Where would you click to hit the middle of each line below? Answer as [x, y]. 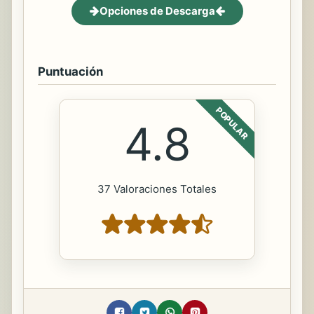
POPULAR [232, 123]
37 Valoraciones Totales [157, 189]
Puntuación [70, 71]
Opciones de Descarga [157, 11]
